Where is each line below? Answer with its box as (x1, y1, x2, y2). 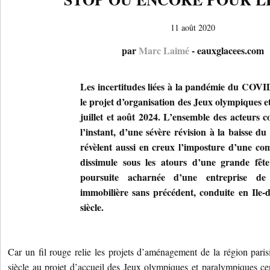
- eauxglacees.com (189, 43, 264, 57)
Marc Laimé (139, 43, 189, 57)
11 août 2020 (171, 22, 215, 33)
